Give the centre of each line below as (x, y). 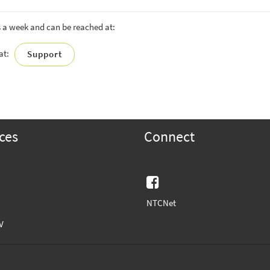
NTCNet (161, 203)
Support (45, 54)
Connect (169, 137)
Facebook (187, 182)
